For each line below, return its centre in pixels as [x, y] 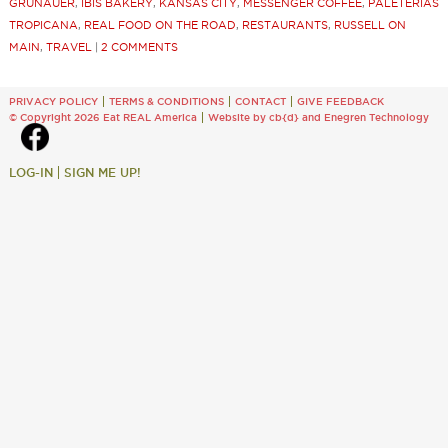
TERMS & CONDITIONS [166, 102]
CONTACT [260, 102]
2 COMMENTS [139, 47]
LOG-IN [30, 173]
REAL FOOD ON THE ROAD [159, 25]
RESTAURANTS [284, 25]
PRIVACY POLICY [53, 102]
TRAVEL [68, 47]
